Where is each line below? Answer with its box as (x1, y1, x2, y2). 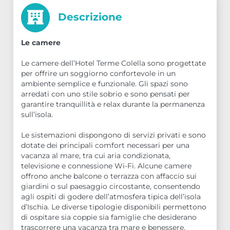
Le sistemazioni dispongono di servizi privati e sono (21, 130, 206, 140)
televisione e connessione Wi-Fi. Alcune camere (21, 161, 192, 170)
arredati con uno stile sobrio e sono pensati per (21, 89, 190, 99)
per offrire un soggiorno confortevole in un (21, 68, 176, 78)
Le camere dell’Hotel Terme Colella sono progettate (21, 58, 206, 68)
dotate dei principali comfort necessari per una (21, 140, 190, 150)
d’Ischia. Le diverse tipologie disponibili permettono (21, 202, 207, 212)
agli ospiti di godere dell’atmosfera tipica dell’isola (21, 191, 201, 201)
